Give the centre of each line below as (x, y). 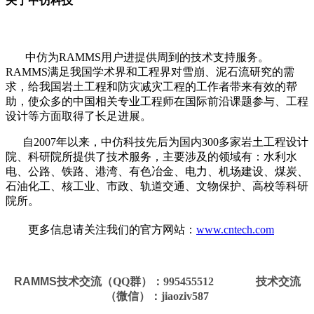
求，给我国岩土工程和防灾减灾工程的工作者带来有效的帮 (151, 86)
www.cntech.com (235, 229)
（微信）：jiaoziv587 (157, 296)
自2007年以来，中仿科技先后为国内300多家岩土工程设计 (157, 142)
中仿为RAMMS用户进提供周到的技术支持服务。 (137, 57)
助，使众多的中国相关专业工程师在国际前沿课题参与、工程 (157, 101)
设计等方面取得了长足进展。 (78, 116)
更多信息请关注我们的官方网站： (112, 229)
